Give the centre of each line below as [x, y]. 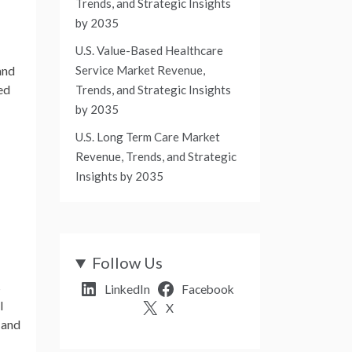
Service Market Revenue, [140, 70]
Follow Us [128, 263]
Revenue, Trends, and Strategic [156, 157]
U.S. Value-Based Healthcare [149, 51]
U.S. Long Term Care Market [148, 137]
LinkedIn [128, 290]
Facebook [207, 290]
